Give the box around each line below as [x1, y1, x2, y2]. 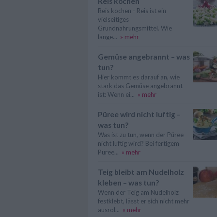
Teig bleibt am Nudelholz [98, 168, 184, 176]
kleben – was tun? [98, 178, 159, 187]
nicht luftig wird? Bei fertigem [98, 139, 179, 147]
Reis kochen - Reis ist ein [98, 7, 166, 15]
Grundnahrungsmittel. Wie [98, 24, 172, 32]
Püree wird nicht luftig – [98, 110, 181, 119]
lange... [98, 33, 117, 41]
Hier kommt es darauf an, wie [98, 73, 180, 81]
